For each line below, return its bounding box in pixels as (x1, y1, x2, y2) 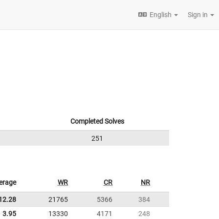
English (150, 11, 172, 19)
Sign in (188, 11, 209, 19)
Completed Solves (70, 117, 124, 125)
